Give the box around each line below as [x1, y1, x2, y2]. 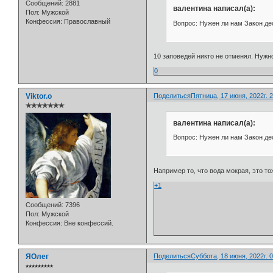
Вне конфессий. [62, 219, 113, 227]
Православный [62, 17, 110, 25]
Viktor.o [26, 91, 52, 101]
